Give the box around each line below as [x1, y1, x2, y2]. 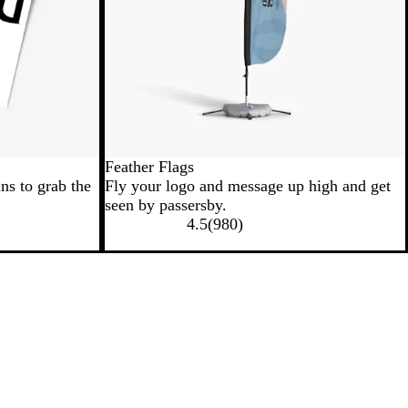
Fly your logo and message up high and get [105, 177, 391, 195]
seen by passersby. [105, 196, 227, 214]
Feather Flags [105, 158, 194, 176]
